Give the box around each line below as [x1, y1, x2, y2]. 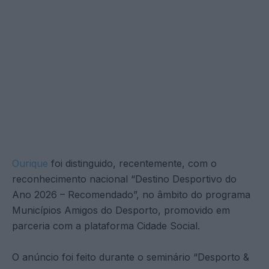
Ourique [12, 157, 48, 169]
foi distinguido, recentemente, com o [48, 157, 217, 169]
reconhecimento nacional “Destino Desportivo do [12, 172, 237, 185]
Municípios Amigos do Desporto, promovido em [12, 204, 230, 216]
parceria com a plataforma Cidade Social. [12, 219, 200, 232]
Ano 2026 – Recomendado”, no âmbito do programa [12, 188, 250, 201]
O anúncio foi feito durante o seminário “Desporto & [12, 250, 249, 263]
